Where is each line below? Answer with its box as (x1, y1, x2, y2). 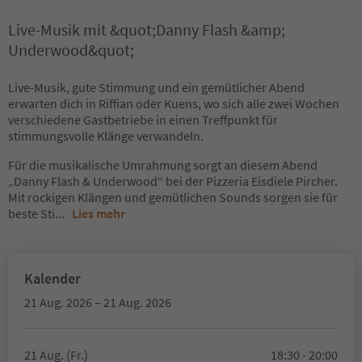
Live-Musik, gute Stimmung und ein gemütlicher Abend (8, 79, 305, 95)
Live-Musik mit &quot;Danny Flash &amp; (8, 19, 285, 40)
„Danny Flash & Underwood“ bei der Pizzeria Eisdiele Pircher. (8, 173, 338, 189)
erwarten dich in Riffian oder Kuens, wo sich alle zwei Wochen (8, 95, 339, 112)
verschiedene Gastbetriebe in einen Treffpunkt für (8, 112, 278, 128)
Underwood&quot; (8, 40, 134, 60)
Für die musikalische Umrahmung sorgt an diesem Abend (8, 157, 318, 173)
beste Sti (8, 205, 55, 221)
